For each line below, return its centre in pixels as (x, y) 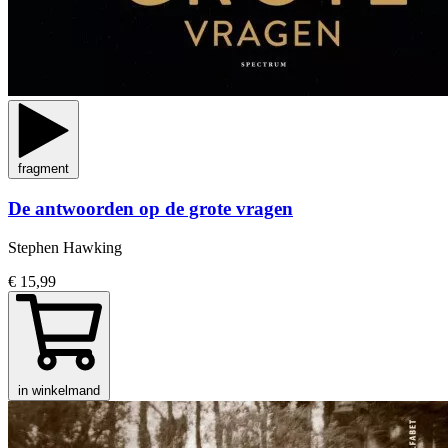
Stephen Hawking (65, 247)
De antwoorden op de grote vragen (150, 208)
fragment (43, 169)
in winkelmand (59, 390)
